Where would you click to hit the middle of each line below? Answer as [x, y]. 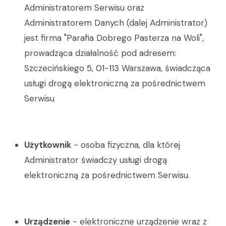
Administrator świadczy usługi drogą [96, 160]
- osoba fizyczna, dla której [126, 145]
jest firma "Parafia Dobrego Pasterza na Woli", [114, 38]
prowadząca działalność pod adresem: [100, 53]
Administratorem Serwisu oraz [84, 8]
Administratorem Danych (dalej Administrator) [116, 23]
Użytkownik [48, 145]
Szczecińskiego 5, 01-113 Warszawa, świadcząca [117, 68]
